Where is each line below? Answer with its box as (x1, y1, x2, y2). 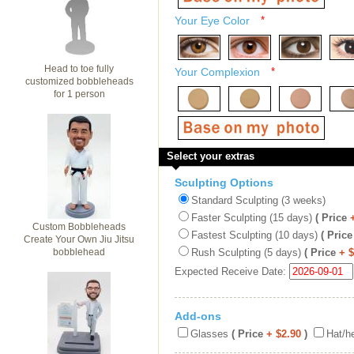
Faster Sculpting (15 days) (191, 212, 312, 224)
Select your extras (167, 150, 254, 162)
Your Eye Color (175, 14, 250, 27)
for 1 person (53, 88, 105, 100)
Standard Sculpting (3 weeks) (191, 194, 326, 206)
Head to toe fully (44, 63, 114, 74)
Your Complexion (175, 66, 260, 78)
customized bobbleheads (24, 76, 134, 87)
